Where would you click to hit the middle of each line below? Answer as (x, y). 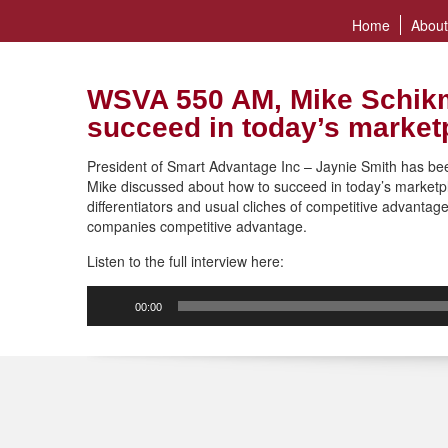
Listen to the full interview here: (185, 261)
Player (106, 315)
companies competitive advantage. (197, 226)
